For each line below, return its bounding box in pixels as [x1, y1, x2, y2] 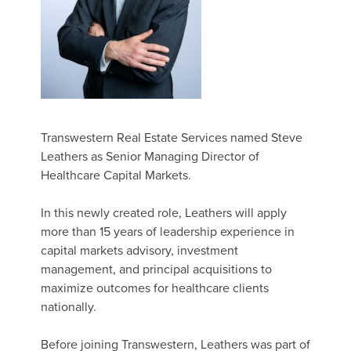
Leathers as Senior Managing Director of [41, 148, 259, 165]
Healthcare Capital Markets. [41, 167, 191, 183]
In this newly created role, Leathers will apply [41, 204, 287, 221]
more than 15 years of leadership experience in [41, 223, 295, 240]
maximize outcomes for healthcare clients [41, 280, 269, 296]
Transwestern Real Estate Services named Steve [41, 129, 302, 146]
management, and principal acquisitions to [41, 261, 272, 277]
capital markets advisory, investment [41, 242, 238, 259]
